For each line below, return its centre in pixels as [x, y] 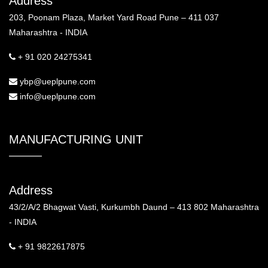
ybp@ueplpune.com [57, 81]
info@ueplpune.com [57, 96]
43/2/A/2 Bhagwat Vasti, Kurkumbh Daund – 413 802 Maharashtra [134, 207]
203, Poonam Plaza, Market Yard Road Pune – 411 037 [114, 17]
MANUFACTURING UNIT [76, 139]
